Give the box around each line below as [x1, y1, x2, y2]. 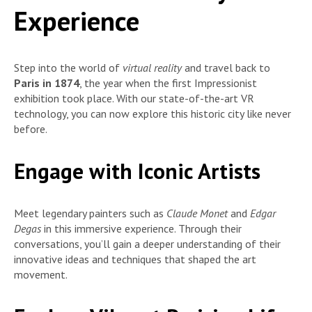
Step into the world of [14, 60, 123, 75]
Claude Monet [166, 206, 228, 221]
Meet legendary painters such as [14, 206, 166, 221]
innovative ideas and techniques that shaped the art [14, 252, 256, 267]
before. [14, 121, 47, 136]
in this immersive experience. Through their [41, 221, 242, 236]
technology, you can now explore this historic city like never [14, 106, 291, 120]
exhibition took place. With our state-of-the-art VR [14, 91, 254, 105]
